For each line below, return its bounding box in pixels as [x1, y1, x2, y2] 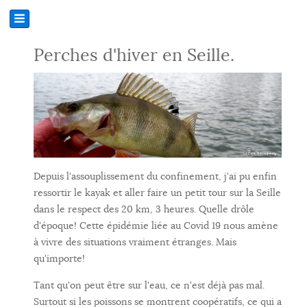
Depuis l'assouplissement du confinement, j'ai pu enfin [34, 170, 277, 183]
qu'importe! [34, 252, 85, 265]
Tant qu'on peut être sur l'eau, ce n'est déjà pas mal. [34, 279, 265, 292]
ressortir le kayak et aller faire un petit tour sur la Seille [34, 186, 281, 199]
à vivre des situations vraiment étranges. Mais [34, 236, 236, 249]
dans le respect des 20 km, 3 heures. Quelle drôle [34, 203, 254, 216]
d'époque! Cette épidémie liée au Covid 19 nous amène [34, 219, 278, 232]
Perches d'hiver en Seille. [34, 45, 234, 66]
